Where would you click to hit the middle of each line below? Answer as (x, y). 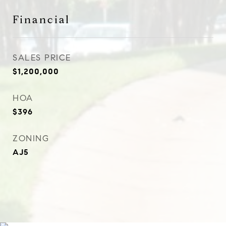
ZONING (31, 138)
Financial (41, 20)
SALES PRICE (42, 58)
